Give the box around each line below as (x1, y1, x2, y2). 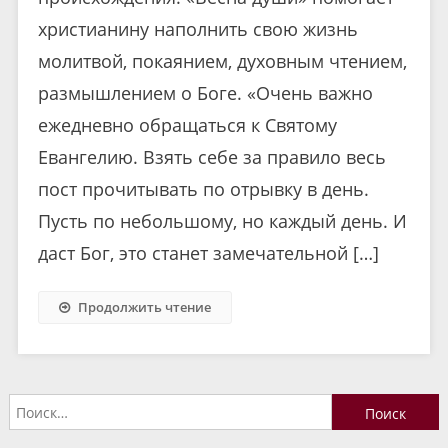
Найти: (330, 396, 378, 416)
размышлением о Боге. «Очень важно (37, 81, 373, 106)
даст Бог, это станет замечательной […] (37, 241, 379, 266)
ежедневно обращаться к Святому (37, 113, 337, 138)
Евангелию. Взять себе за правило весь (37, 145, 386, 170)
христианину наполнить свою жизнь (37, 17, 358, 42)
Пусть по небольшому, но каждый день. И (37, 209, 407, 234)
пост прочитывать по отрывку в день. (37, 177, 369, 202)
